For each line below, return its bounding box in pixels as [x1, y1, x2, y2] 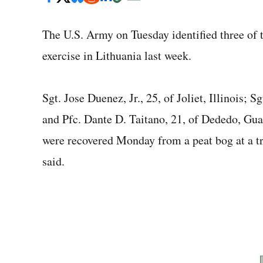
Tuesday [131, 26, 169, 42]
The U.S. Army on [42, 26, 128, 42]
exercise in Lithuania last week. [42, 48, 191, 63]
